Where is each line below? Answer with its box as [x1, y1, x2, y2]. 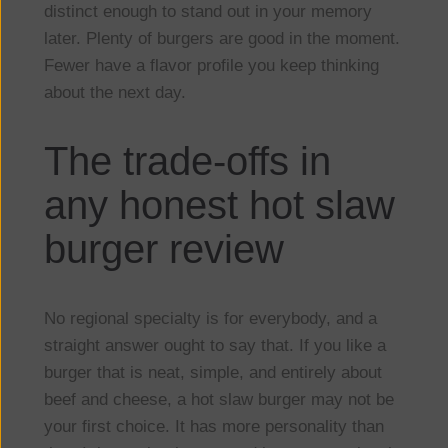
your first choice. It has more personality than [43, 416, 384, 436]
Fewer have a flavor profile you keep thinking [43, 56, 379, 76]
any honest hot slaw [43, 183, 395, 228]
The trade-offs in [43, 139, 331, 184]
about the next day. [43, 83, 186, 103]
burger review [43, 227, 284, 272]
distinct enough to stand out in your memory [43, 2, 372, 22]
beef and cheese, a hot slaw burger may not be [43, 389, 394, 409]
